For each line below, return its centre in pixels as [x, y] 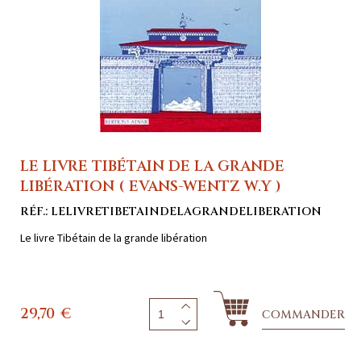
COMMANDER [303, 315]
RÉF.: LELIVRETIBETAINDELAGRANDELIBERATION [171, 212]
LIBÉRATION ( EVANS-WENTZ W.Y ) [151, 187]
